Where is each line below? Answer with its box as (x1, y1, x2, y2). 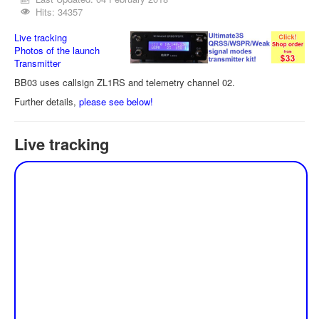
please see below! (79, 95, 153, 108)
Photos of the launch (14, 43, 100, 57)
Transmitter (14, 56, 61, 70)
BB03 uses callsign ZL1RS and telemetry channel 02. (14, 75, 235, 89)
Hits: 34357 (36, 5, 83, 19)
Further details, (14, 95, 79, 108)
